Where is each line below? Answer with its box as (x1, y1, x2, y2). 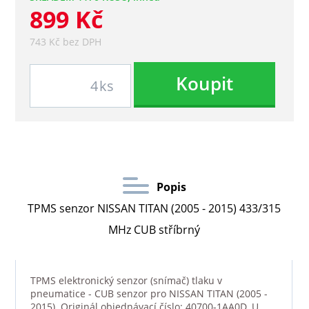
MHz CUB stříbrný (108, 221, 201, 237)
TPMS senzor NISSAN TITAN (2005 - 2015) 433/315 (28, 200, 281, 216)
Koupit (175, 71, 233, 97)
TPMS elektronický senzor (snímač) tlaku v (30, 274, 222, 288)
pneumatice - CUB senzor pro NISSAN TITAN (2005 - (30, 287, 268, 301)
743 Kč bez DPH (29, 35, 101, 49)
